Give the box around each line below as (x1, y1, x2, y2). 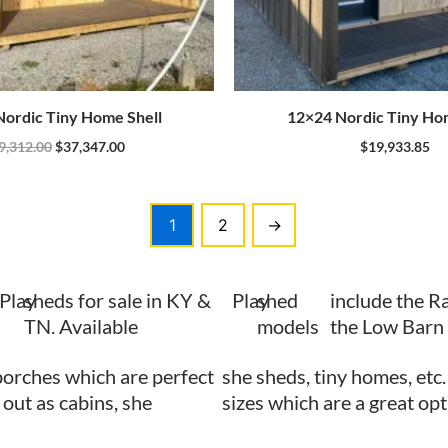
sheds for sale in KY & (23, 287, 211, 312)
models (257, 313, 320, 338)
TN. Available (23, 313, 138, 338)
